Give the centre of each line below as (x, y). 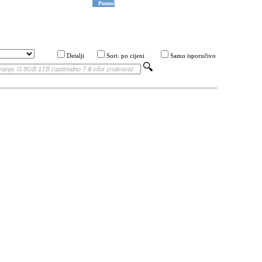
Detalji (75, 56)
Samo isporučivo (193, 56)
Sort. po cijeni (125, 56)
